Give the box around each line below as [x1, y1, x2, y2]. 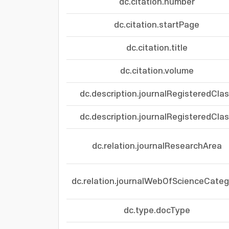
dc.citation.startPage [114, 20, 199, 30]
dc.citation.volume [120, 66, 194, 76]
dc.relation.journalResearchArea [91, 142, 222, 151]
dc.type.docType [123, 206, 190, 215]
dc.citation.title [126, 43, 188, 53]
